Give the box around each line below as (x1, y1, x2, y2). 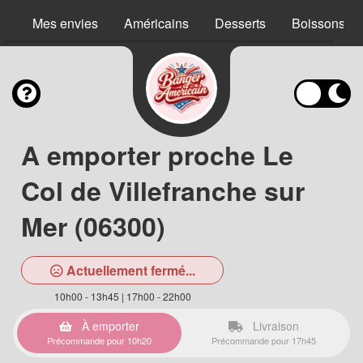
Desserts (215, 14, 266, 32)
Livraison (250, 318, 299, 334)
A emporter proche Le (21, 136, 293, 173)
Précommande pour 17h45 (211, 334, 316, 347)
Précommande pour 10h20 (47, 334, 152, 347)
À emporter (79, 318, 139, 334)
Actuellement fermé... (62, 261, 195, 280)
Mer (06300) (21, 207, 165, 245)
